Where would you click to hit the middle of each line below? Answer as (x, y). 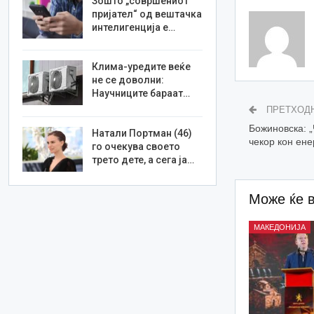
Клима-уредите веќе (142, 67)
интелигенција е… (134, 27)
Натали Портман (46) (142, 133)
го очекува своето (136, 146)
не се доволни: (128, 80)
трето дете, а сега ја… (143, 159)
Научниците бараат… (141, 94)
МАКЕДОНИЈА (280, 227)
